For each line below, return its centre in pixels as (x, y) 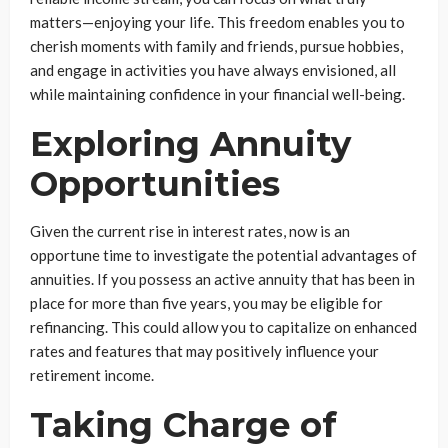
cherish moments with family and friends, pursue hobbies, (216, 46)
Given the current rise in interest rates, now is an (190, 231)
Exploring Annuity (190, 144)
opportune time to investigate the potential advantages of (223, 255)
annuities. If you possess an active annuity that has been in (222, 279)
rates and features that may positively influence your (204, 351)
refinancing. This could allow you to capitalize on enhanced (223, 327)
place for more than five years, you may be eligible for (206, 303)
